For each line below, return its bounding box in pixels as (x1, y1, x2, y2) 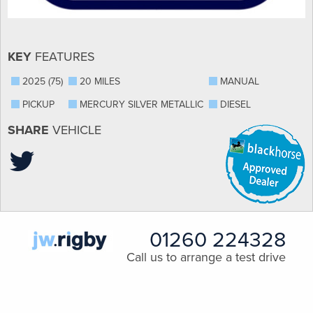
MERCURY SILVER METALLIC (77, 99, 203, 110)
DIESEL (217, 99, 251, 110)
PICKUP (20, 99, 54, 110)
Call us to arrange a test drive (126, 249, 286, 265)
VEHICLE (49, 122, 101, 138)
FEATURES (31, 49, 95, 64)
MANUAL (217, 75, 259, 87)
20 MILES (77, 75, 120, 87)
